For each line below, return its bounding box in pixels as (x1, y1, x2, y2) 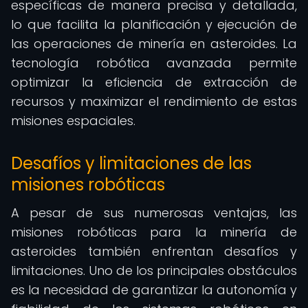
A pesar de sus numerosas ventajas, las (11, 204, 297, 221)
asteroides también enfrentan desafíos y (11, 243, 297, 260)
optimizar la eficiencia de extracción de (11, 74, 297, 91)
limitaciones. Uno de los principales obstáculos (11, 262, 297, 279)
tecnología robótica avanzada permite (11, 54, 297, 71)
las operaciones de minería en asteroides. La (11, 35, 297, 52)
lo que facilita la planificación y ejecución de (11, 16, 297, 33)
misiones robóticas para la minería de (11, 223, 297, 241)
